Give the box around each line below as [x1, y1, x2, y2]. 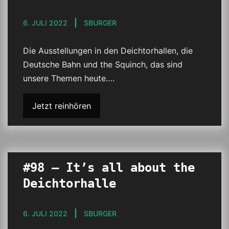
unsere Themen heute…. [23, 73, 114, 83]
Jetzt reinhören [32, 101, 91, 111]
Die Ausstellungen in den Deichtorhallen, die [23, 45, 193, 56]
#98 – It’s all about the [23, 161, 195, 175]
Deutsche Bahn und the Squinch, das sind [23, 59, 182, 70]
